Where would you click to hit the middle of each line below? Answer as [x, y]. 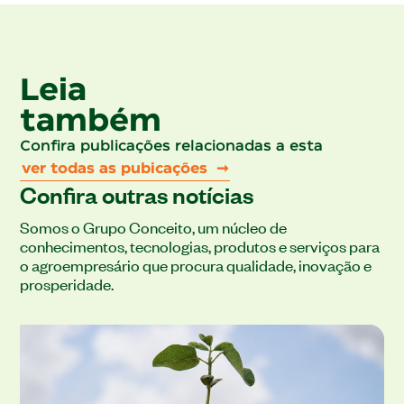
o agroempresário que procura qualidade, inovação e [196, 264]
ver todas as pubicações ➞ [125, 169]
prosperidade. [67, 283]
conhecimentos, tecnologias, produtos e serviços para [200, 245]
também [91, 122]
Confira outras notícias [137, 193]
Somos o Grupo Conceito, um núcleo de [154, 226]
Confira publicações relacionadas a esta [172, 146]
